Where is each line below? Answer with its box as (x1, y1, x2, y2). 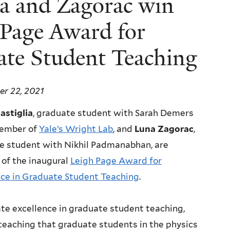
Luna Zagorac (135, 124, 194, 135)
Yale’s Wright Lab (39, 124, 113, 135)
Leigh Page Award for (70, 156, 162, 166)
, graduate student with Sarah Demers (33, 108, 194, 119)
